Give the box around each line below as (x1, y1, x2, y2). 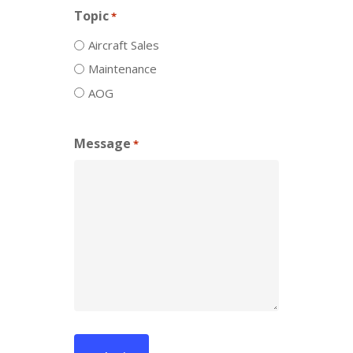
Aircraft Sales (88, 37, 159, 54)
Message (74, 134, 131, 152)
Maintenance (88, 61, 157, 77)
